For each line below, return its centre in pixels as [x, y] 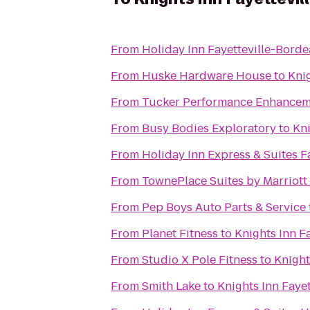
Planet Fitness [180, 234]
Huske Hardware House [207, 76]
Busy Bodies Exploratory [209, 128]
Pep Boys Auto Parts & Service [224, 207]
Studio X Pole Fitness [200, 260]
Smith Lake [171, 286]
